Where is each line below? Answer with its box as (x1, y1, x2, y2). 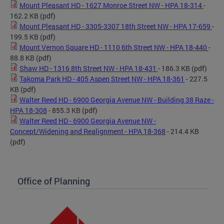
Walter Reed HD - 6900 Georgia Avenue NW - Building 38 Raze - (19, 94, 214, 104)
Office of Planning (17, 174, 90, 187)
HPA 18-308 (10, 105, 47, 115)
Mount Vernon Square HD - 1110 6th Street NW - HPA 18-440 (19, 42, 208, 52)
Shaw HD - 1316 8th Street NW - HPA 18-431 (19, 63, 158, 73)
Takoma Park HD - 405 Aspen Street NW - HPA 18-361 (19, 73, 184, 83)
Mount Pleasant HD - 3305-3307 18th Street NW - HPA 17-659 (19, 21, 212, 31)
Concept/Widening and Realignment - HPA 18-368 (10, 126, 165, 136)
